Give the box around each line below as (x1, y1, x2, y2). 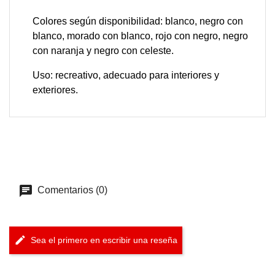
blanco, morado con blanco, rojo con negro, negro (33, 31, 248, 41)
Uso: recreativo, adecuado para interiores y (33, 70, 219, 80)
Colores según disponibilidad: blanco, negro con (33, 16, 243, 26)
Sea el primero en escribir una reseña (31, 235, 177, 246)
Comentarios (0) (35, 185, 107, 195)
